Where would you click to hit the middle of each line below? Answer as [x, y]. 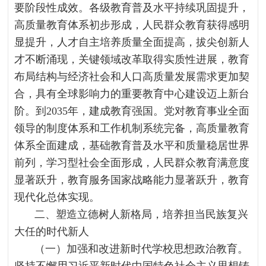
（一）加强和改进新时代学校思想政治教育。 [142, 249]
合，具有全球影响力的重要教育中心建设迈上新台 [132, 94]
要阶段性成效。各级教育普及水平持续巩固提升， [132, 8]
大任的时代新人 [52, 232]
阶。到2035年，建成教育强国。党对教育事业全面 [132, 111]
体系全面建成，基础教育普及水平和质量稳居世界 [132, 145]
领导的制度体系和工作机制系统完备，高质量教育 [132, 128]
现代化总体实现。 [57, 197]
